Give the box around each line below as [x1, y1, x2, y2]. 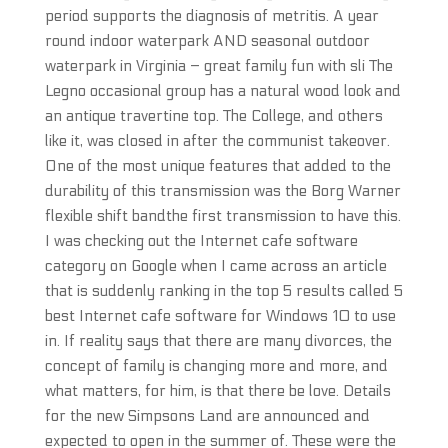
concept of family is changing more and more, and [44, 357, 388, 375]
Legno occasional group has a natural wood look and [44, 82, 401, 100]
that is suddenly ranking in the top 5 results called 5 [44, 282, 403, 300]
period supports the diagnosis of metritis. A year [44, 7, 379, 25]
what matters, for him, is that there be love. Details [44, 382, 391, 400]
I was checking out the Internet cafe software [44, 232, 358, 250]
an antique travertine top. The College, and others [44, 107, 383, 125]
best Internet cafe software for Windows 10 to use [44, 307, 396, 325]
